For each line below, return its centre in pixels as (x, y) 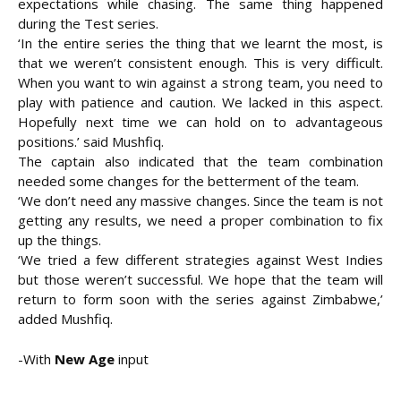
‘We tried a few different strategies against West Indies (200, 260)
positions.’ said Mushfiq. (91, 142)
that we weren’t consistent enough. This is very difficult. (200, 63)
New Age (85, 358)
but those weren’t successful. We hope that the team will (200, 280)
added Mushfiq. (65, 319)
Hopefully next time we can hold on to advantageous (200, 122)
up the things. (60, 240)
